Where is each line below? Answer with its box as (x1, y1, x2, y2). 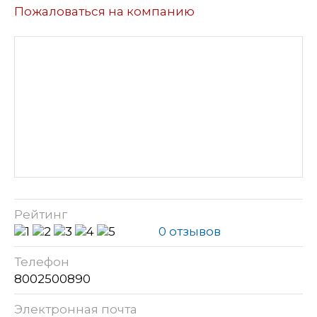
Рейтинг (14, 207, 67, 221)
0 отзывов (158, 224, 221, 238)
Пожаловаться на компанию (14, 4, 195, 18)
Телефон (14, 254, 69, 269)
